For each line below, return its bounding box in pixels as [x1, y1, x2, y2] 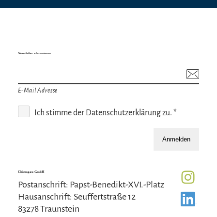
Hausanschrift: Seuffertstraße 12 [18, 191, 136, 201]
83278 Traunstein [18, 203, 80, 214]
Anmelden [162, 135, 190, 143]
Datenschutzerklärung [86, 108, 161, 117]
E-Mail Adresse [18, 87, 58, 94]
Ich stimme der [34, 108, 86, 117]
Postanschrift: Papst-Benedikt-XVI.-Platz [18, 179, 165, 189]
